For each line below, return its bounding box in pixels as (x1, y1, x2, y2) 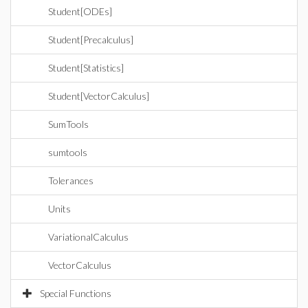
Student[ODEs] (48, 5, 112, 17)
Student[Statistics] (48, 62, 124, 74)
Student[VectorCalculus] (48, 90, 149, 102)
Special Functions (40, 287, 111, 299)
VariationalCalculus (48, 231, 129, 243)
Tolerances (48, 175, 93, 186)
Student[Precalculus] (48, 34, 133, 45)
